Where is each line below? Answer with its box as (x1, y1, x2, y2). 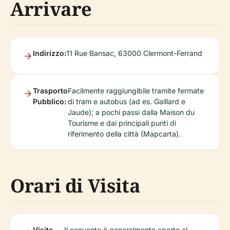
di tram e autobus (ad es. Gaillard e (68, 97, 185, 106)
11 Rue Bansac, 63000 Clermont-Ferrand (66, 48, 202, 57)
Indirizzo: (33, 48, 66, 57)
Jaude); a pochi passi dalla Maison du (68, 107, 195, 117)
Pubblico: (33, 97, 66, 106)
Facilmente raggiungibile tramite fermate (68, 86, 204, 95)
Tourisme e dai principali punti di (68, 118, 176, 127)
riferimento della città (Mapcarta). (68, 129, 181, 138)
